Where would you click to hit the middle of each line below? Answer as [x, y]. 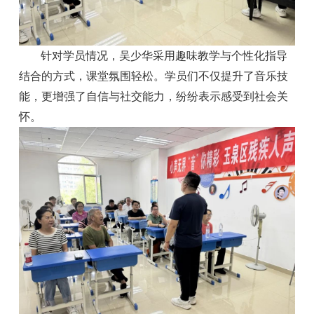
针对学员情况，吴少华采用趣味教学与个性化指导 [164, 56]
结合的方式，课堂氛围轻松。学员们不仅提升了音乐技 [153, 76]
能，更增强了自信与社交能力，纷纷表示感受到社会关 [153, 97]
